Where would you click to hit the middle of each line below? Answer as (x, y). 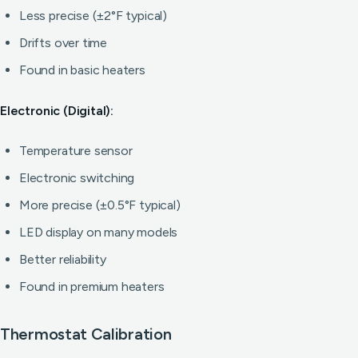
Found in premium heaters (92, 286)
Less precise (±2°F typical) (93, 16)
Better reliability (63, 259)
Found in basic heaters (82, 70)
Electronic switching (77, 178)
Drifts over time (64, 43)
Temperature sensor (76, 151)
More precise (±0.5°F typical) (100, 205)
